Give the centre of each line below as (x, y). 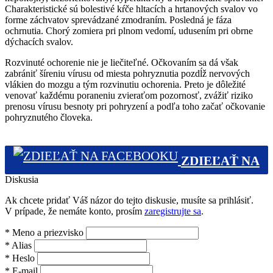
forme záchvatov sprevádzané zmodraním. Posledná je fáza (118, 19)
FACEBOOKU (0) (136, 191)
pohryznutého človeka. (49, 117)
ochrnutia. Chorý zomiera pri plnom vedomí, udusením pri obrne (129, 30)
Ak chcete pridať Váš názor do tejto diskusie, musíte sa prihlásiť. (129, 200)
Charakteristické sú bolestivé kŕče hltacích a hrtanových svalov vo (131, 9)
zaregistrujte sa (173, 211)
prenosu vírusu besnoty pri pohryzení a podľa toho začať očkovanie (135, 106)
